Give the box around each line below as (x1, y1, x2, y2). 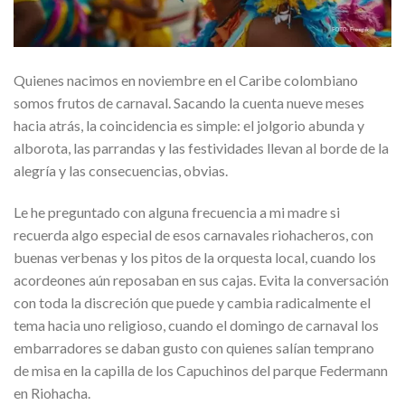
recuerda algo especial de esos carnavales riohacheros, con (14, 225, 373, 243)
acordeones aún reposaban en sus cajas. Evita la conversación (14, 270, 389, 288)
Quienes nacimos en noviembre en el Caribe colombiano (14, 71, 358, 89)
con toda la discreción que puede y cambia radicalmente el (14, 293, 371, 311)
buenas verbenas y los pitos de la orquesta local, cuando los (14, 248, 376, 266)
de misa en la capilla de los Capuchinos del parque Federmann (14, 361, 388, 379)
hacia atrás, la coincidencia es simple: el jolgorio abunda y (14, 116, 364, 134)
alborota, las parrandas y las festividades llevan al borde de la (14, 138, 389, 156)
